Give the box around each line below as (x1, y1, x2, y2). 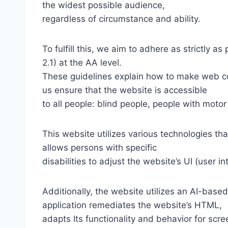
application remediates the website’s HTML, (42, 200, 222, 211)
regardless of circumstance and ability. (42, 14, 201, 24)
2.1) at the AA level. (42, 58, 122, 68)
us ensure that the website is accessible (42, 85, 207, 96)
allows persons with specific (42, 142, 157, 153)
